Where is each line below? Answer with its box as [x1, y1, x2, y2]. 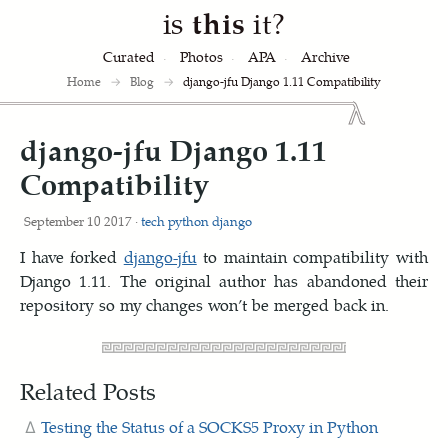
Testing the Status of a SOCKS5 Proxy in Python [41, 415, 378, 438]
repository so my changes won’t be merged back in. [20, 293, 390, 316]
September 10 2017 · [24, 211, 141, 230]
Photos [180, 46, 223, 66]
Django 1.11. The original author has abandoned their [20, 269, 428, 292]
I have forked [20, 245, 124, 268]
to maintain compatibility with [196, 245, 428, 268]
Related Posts [20, 375, 156, 407]
